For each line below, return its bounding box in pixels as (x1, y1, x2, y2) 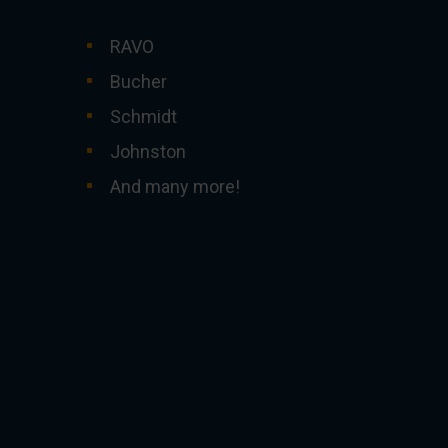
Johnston (110, 141, 186, 162)
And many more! (110, 176, 240, 197)
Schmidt (110, 106, 177, 127)
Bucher (110, 71, 167, 92)
